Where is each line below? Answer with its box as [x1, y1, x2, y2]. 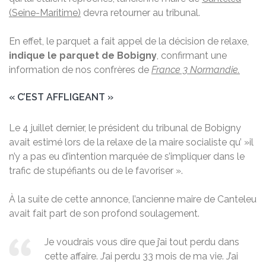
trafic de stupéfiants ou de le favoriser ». [9, 164, 183, 176]
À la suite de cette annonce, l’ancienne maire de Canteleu [9, 193, 256, 205]
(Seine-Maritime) [9, 7, 81, 18]
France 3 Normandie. [151, 64, 240, 75]
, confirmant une [157, 49, 227, 61]
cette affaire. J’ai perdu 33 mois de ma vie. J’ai [45, 250, 238, 262]
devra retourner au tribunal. [81, 7, 200, 18]
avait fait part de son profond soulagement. [9, 207, 199, 219]
